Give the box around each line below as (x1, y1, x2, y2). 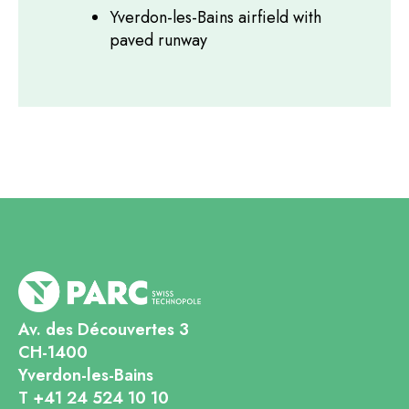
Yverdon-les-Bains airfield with (110, 5, 321, 29)
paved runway (110, 27, 207, 52)
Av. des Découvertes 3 (18, 318, 189, 342)
